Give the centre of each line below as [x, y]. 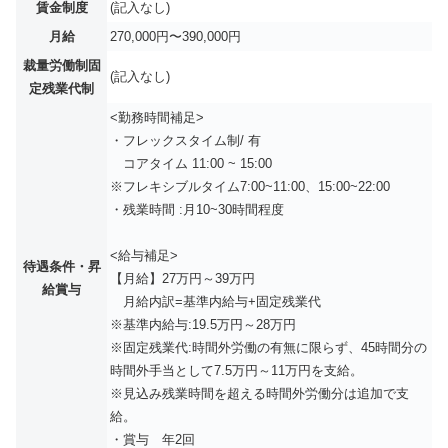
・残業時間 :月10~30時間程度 [197, 209]
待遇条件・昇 [61, 266]
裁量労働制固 [61, 65]
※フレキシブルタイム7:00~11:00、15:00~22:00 [250, 186]
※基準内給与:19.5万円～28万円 [203, 324]
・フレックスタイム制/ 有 [185, 140]
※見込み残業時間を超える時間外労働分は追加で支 [259, 393]
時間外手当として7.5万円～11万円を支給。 [236, 370]
